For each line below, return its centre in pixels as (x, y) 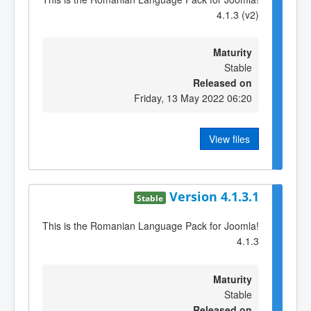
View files (229, 139)
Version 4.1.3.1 (214, 196)
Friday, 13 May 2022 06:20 (193, 98)
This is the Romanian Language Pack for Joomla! (151, 226)
